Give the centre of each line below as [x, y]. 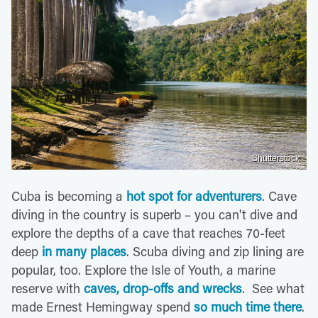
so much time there [248, 307]
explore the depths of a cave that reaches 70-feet [148, 233]
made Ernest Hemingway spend [103, 307]
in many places [84, 252]
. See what [273, 289]
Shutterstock [276, 159]
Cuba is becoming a [69, 196]
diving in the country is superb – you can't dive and [154, 215]
